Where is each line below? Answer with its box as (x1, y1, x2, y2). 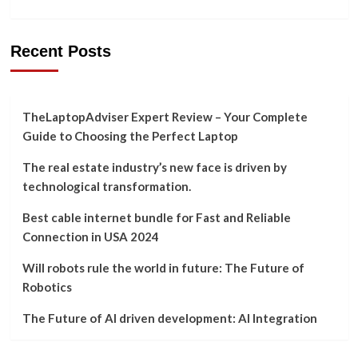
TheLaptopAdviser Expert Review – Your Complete (22, 109, 308, 124)
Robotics (22, 280, 72, 294)
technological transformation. (22, 179, 191, 193)
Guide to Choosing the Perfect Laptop (22, 129, 238, 143)
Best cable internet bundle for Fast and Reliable (22, 210, 291, 225)
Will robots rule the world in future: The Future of (22, 261, 304, 275)
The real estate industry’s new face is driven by (22, 160, 287, 174)
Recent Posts (10, 42, 111, 60)
